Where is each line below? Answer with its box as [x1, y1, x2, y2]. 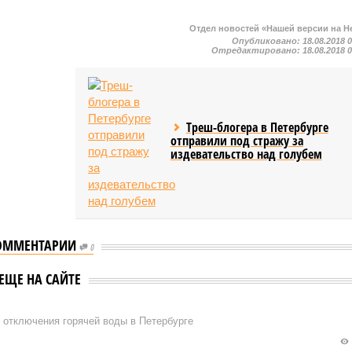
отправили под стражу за [170, 131, 303, 149]
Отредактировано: [211, 45, 303, 55]
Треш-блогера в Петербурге [185, 118, 328, 136]
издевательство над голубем [170, 145, 322, 163]
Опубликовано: [232, 35, 303, 46]
